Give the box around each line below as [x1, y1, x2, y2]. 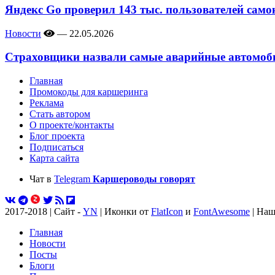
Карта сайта [29, 153, 79, 164]
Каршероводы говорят [93, 174, 195, 185]
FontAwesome [193, 206, 250, 217]
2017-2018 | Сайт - [5, 206, 83, 217]
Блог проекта [29, 131, 85, 142]
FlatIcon [151, 206, 183, 217]
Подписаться [29, 142, 83, 153]
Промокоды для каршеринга [29, 87, 148, 98]
